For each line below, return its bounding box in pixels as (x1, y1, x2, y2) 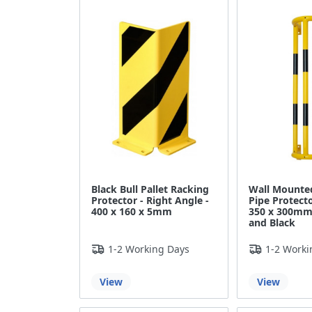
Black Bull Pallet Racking (91, 182, 209, 196)
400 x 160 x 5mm (91, 205, 172, 219)
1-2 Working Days (108, 242, 189, 256)
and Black (248, 216, 295, 230)
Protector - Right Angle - (91, 194, 209, 208)
